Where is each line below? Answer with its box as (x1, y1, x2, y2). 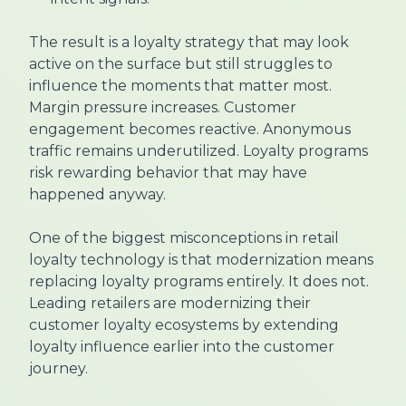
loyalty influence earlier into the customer (29, 338, 334, 356)
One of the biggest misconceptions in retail (29, 229, 339, 247)
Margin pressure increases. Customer (29, 99, 296, 117)
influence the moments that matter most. (29, 77, 332, 95)
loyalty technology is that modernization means (29, 251, 373, 269)
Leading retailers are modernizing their (29, 295, 311, 313)
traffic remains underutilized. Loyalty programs (29, 142, 368, 160)
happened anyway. (29, 186, 166, 204)
